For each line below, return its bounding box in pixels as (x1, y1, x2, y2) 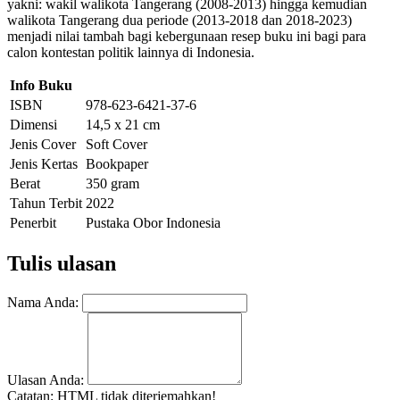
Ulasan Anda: (7, 371, 84, 387)
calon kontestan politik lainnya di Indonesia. (7, 45, 254, 60)
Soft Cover (86, 137, 147, 152)
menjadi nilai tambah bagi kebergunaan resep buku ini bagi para (7, 29, 366, 44)
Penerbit (10, 215, 56, 230)
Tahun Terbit (10, 196, 82, 211)
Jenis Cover (10, 137, 76, 152)
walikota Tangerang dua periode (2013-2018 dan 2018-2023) (7, 12, 352, 28)
